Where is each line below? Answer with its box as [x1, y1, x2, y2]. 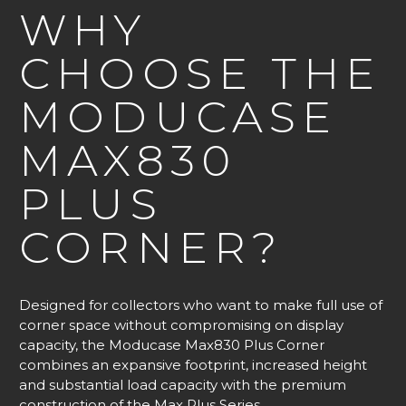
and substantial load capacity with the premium [19, 375, 346, 393]
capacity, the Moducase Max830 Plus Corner [19, 335, 324, 353]
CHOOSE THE [19, 47, 382, 101]
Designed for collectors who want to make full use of [19, 295, 382, 314]
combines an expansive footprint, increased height [19, 355, 367, 373]
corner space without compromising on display [19, 315, 343, 333]
